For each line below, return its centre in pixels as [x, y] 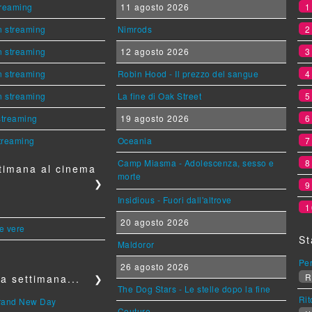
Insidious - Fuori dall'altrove [174, 199]
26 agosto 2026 [153, 266]
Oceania [135, 140]
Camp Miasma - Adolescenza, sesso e [196, 162]
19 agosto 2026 [153, 118]
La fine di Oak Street [159, 95]
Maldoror [136, 244]
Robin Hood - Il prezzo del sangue [188, 73]
